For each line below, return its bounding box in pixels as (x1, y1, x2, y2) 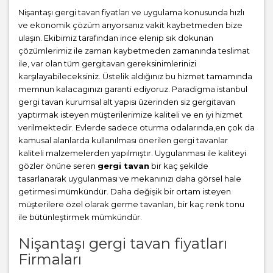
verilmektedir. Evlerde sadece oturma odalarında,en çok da (18, 122, 255, 133)
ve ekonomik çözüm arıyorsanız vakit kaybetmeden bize (18, 20, 243, 30)
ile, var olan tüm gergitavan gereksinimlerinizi (18, 58, 196, 69)
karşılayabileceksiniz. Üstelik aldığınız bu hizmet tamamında (18, 71, 252, 82)
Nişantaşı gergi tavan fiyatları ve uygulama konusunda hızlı (18, 7, 244, 18)
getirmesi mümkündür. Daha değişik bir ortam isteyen (18, 186, 231, 197)
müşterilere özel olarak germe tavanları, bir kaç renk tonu (18, 199, 244, 210)
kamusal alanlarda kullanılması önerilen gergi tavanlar (18, 135, 228, 146)
